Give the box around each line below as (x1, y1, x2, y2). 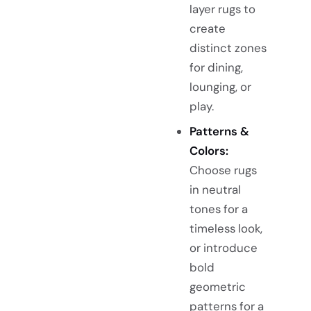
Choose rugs (189, 162, 257, 178)
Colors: (189, 143, 228, 159)
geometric (189, 279, 246, 295)
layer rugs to (189, 1, 255, 17)
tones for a (189, 201, 248, 217)
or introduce (189, 240, 258, 256)
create (189, 21, 226, 37)
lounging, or (189, 79, 251, 95)
